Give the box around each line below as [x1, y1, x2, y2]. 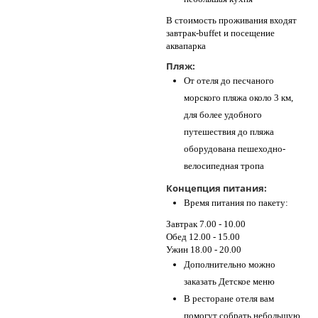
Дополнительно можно [184, 259, 275, 270]
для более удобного [184, 109, 262, 120]
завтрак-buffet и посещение [166, 28, 275, 38]
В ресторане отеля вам [184, 293, 274, 304]
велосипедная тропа [184, 160, 264, 171]
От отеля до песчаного [184, 75, 274, 86]
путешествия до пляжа [184, 126, 274, 137]
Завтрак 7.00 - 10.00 [166, 219, 246, 229]
